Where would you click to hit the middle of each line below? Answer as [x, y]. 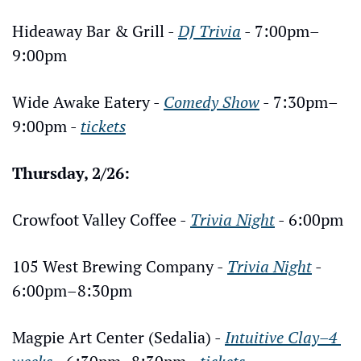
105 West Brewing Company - [120, 267]
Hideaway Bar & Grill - [95, 31]
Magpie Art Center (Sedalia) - [118, 338]
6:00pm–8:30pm [72, 291]
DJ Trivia [210, 31]
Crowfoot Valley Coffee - [101, 220]
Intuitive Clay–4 [281, 338]
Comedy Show [212, 102]
